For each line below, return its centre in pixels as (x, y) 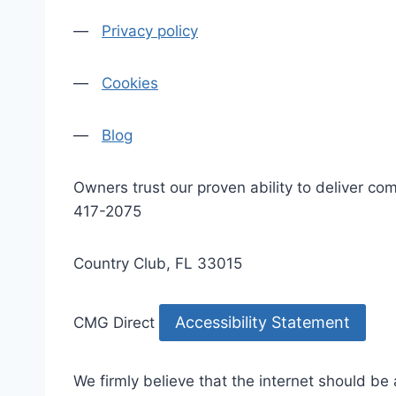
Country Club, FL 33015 (158, 263)
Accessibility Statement (263, 323)
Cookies (130, 83)
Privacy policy (150, 31)
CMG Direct (114, 323)
